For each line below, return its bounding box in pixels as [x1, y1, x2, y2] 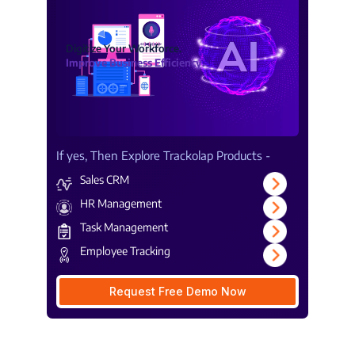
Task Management [80, 220, 168, 235]
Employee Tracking [80, 244, 170, 258]
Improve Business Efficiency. [66, 56, 205, 70]
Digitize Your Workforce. [66, 42, 181, 55]
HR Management [80, 197, 162, 211]
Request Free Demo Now [109, 284, 246, 299]
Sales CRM [80, 173, 129, 187]
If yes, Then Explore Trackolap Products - [56, 148, 270, 163]
